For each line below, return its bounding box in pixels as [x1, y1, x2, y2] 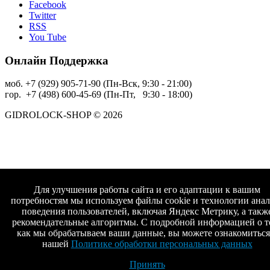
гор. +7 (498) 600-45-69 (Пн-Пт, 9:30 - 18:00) [5, 89, 192, 100]
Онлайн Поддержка [5, 54, 108, 67]
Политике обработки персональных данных [71, 239, 253, 249]
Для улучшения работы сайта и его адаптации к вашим [34, 184, 260, 195]
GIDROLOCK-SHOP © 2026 [5, 110, 122, 121]
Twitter [29, 10, 56, 20]
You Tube [29, 32, 66, 42]
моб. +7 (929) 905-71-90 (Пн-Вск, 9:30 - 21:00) [5, 78, 192, 89]
